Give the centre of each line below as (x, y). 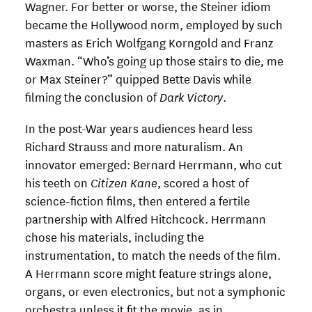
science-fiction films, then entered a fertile (138, 201)
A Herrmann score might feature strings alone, (148, 273)
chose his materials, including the (115, 237)
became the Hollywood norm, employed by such (154, 24)
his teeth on (58, 182)
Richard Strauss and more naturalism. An (134, 146)
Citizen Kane (124, 182)
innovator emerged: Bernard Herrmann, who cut (154, 164)
